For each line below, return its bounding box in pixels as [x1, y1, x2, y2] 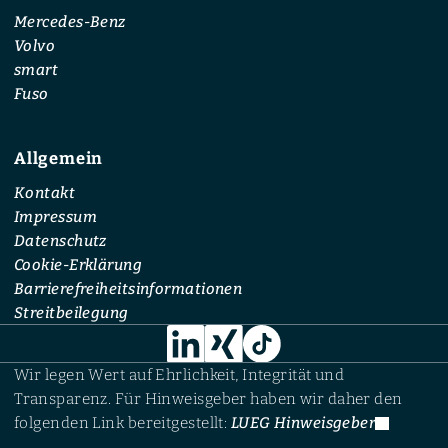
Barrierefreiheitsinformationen [14, 279, 243, 298]
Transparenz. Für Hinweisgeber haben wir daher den [14, 390, 403, 409]
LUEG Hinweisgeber [230, 414, 376, 433]
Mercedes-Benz [14, 12, 126, 31]
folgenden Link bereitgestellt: [14, 414, 231, 433]
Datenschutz [14, 231, 107, 250]
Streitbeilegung [14, 303, 129, 322]
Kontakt [14, 183, 76, 202]
